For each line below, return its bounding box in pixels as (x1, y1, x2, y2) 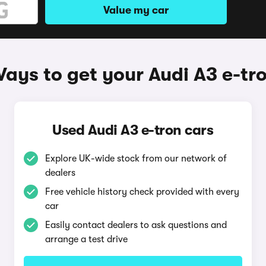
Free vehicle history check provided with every (45, 186, 239, 197)
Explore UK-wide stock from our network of (45, 153, 227, 164)
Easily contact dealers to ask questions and (45, 220, 227, 230)
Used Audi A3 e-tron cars (52, 122, 214, 138)
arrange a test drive (45, 234, 128, 245)
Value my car (103, 4, 169, 16)
